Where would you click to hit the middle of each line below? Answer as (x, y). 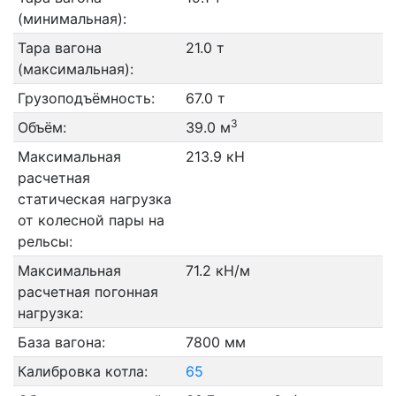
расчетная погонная (88, 292)
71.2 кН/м (217, 270)
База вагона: (61, 342)
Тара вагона (59, 48)
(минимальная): (72, 19)
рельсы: (45, 241)
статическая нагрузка (94, 199)
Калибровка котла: (82, 371)
